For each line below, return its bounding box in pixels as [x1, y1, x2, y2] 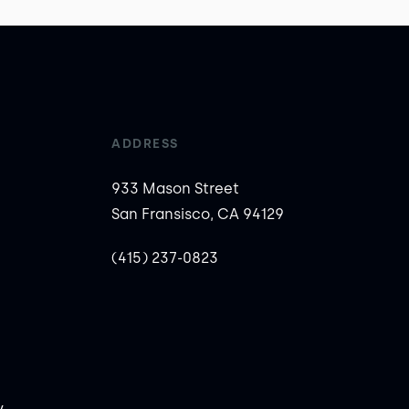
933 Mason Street [111, 180, 240, 197]
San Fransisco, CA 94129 [111, 205, 285, 223]
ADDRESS [111, 136, 179, 152]
